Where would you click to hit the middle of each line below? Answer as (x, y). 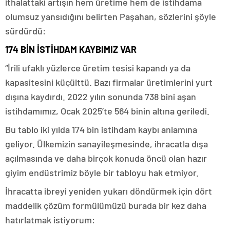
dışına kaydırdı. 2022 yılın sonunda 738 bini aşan (101, 97)
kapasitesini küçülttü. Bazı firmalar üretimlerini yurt (109, 82)
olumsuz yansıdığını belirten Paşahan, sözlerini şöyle (111, 17)
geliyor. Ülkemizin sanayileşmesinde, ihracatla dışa (107, 144)
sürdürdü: (25, 31)
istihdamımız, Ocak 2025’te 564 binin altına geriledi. (107, 111)
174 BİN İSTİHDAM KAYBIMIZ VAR (71, 50)
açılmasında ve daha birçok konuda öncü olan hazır (106, 158)
